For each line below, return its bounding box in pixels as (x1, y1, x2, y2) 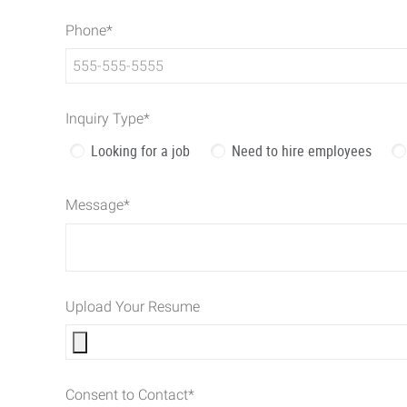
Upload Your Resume (65, 297, 200, 315)
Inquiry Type (65, 110, 144, 127)
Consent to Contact (65, 386, 188, 403)
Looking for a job (91, 140, 190, 161)
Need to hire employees (231, 140, 372, 161)
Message (65, 196, 124, 213)
